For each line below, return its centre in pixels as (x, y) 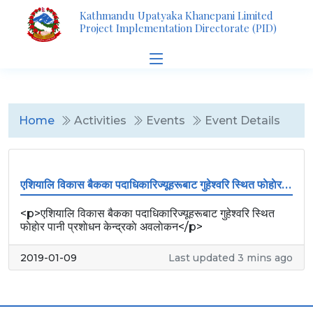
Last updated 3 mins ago (231, 258)
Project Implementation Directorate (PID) (178, 28)
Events (164, 121)
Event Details (241, 121)
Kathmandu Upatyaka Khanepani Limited (176, 15)
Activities (99, 121)
